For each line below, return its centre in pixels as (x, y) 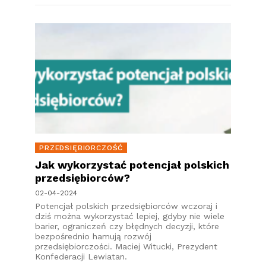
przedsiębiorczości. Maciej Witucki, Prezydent (126, 246)
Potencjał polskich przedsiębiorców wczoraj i (126, 206)
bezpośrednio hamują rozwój (93, 236)
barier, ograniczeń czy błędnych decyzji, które (127, 226)
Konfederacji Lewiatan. (81, 256)
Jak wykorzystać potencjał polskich (132, 165)
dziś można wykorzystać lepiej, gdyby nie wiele (130, 216)
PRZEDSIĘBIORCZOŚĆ (81, 148)
